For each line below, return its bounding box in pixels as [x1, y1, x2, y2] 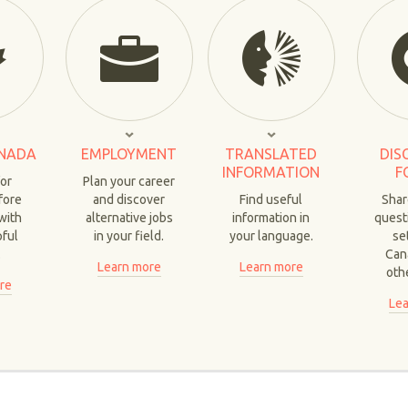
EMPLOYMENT [81, 146, 178, 162]
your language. [229, 229, 313, 243]
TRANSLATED [225, 146, 318, 162]
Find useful [240, 192, 303, 207]
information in [232, 210, 311, 225]
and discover [93, 192, 166, 207]
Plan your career [83, 174, 176, 189]
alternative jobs [85, 210, 173, 225]
